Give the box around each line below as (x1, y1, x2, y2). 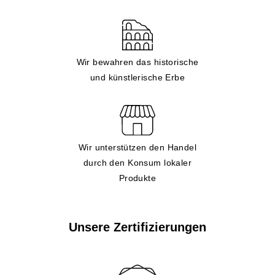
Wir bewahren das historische (76, 57, 199, 67)
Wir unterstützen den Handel (78, 142, 197, 152)
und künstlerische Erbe (90, 72, 185, 82)
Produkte (118, 173, 157, 183)
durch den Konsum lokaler (83, 158, 192, 168)
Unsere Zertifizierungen (69, 220, 206, 234)
